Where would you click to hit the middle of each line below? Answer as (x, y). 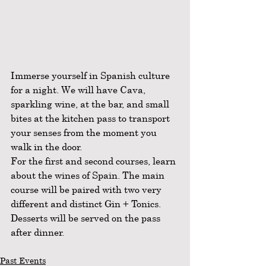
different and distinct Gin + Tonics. (87, 204)
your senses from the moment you (85, 133)
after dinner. (39, 232)
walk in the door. (47, 147)
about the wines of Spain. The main (89, 175)
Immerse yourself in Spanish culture (91, 76)
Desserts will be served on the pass (87, 218)
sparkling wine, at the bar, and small (91, 104)
